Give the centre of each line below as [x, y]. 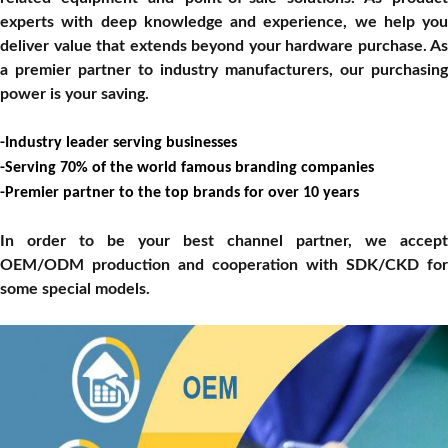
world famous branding [219, 168]
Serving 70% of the [71, 168]
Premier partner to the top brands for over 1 [158, 193]
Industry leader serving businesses [121, 143]
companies [337, 168]
